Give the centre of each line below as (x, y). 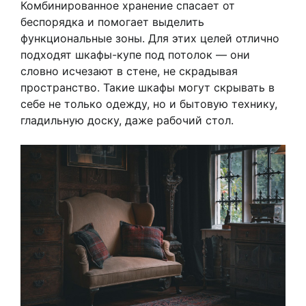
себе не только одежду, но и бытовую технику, (149, 104)
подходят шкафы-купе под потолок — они (135, 55)
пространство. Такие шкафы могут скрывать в (148, 88)
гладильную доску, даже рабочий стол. (127, 121)
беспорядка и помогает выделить (112, 22)
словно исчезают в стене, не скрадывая (129, 71)
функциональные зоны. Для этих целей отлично (150, 39)
